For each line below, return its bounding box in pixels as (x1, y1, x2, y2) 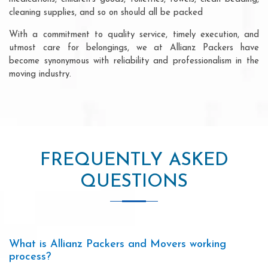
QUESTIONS (80, 172, 188, 191)
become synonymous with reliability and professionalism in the (9, 56, 259, 66)
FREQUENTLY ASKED (39, 151, 229, 170)
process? (9, 251, 51, 263)
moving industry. (9, 69, 71, 79)
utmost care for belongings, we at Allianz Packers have (9, 43, 259, 53)
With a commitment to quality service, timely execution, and (9, 30, 259, 39)
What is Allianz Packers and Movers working (9, 238, 226, 250)
